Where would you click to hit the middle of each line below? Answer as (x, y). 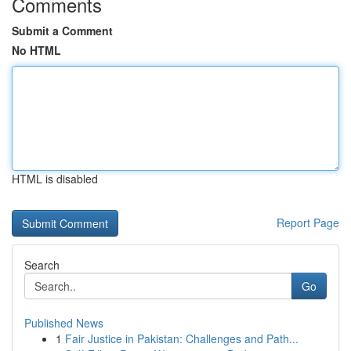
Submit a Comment (62, 31)
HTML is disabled (55, 179)
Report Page (308, 223)
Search (42, 265)
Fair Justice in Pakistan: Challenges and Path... (182, 338)
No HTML (36, 50)
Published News (64, 323)
